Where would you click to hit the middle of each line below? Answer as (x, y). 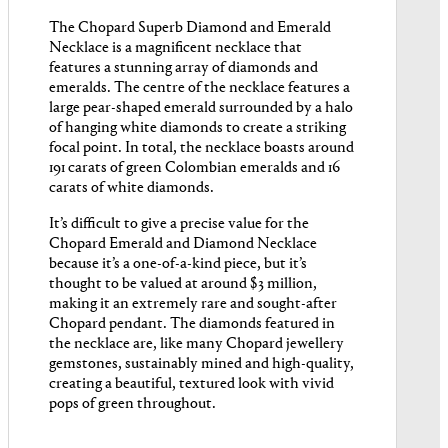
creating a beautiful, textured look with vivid (191, 384)
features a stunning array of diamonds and (183, 68)
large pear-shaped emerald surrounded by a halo (201, 108)
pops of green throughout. (132, 404)
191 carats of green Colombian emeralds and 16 (194, 168)
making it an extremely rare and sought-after (193, 304)
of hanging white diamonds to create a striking (197, 128)
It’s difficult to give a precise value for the (179, 224)
